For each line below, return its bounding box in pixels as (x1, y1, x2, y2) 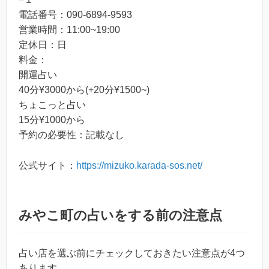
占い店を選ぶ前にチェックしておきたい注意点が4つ (19, 247, 245, 258)
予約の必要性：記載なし (19, 130, 124, 141)
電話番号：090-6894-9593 (19, 10, 132, 20)
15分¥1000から (19, 115, 85, 125)
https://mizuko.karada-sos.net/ (76, 160, 202, 171)
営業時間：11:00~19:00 (19, 25, 120, 35)
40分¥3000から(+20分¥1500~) (19, 85, 150, 95)
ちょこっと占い (19, 100, 86, 110)
